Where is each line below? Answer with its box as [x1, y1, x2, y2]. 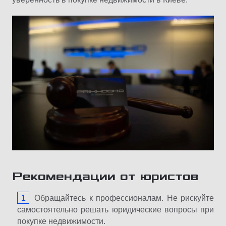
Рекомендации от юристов [12, 170, 199, 183]
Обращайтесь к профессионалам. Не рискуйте [34, 194, 214, 203]
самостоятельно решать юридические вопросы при [17, 205, 214, 214]
